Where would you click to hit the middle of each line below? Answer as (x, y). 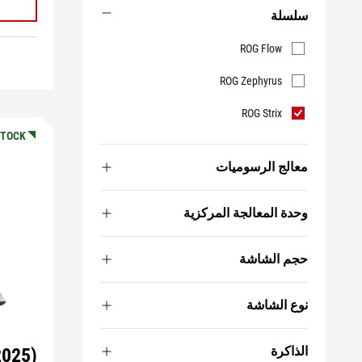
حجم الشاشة (274, 259)
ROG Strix (262, 113)
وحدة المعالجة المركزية (246, 213)
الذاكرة (289, 351)
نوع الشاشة (277, 305)
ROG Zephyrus (251, 81)
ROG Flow (261, 48)
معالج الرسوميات (262, 167)
